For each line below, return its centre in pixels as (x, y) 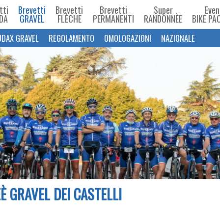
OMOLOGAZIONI (128, 38)
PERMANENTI (113, 19)
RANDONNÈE (163, 19)
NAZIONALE (178, 38)
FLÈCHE (69, 19)
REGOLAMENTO (71, 38)
